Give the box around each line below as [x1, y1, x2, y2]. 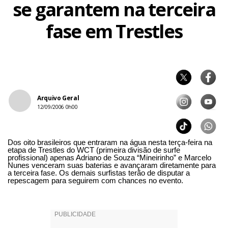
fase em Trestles [45, 19, 183, 44]
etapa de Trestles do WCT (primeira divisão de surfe [8, 146, 180, 154]
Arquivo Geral [37, 94, 79, 102]
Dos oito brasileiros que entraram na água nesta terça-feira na [8, 138, 212, 147]
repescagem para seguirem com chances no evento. [8, 176, 183, 185]
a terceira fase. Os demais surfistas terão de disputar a [8, 168, 190, 177]
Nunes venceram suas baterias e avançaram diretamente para [8, 161, 216, 169]
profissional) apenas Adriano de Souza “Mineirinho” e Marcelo [8, 153, 211, 162]
